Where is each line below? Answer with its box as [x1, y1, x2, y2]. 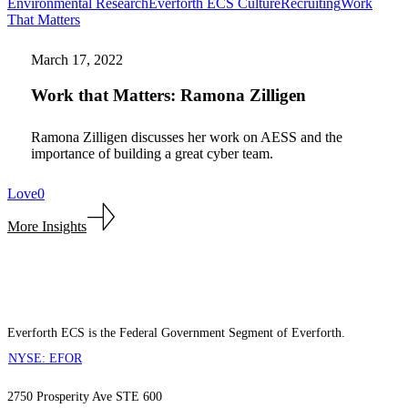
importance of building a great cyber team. [30, 145, 273, 161]
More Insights [7, 218, 87, 234]
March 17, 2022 [30, 51, 123, 67]
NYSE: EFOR [8, 351, 82, 365]
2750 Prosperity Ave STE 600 [7, 389, 162, 403]
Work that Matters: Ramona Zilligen [30, 85, 306, 105]
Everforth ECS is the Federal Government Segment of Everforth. [7, 325, 345, 340]
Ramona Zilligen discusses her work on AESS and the [30, 128, 342, 145]
